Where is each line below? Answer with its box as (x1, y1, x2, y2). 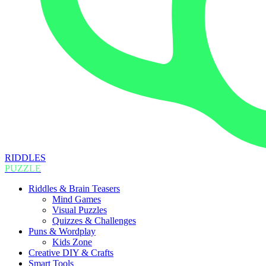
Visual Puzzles (52, 205, 107, 216)
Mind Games (52, 194, 101, 205)
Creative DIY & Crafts (28, 248, 113, 258)
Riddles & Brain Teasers (28, 183, 120, 194)
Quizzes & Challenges (52, 216, 136, 226)
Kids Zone (52, 237, 92, 248)
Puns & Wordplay (28, 226, 96, 237)
